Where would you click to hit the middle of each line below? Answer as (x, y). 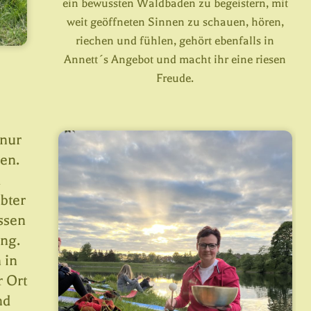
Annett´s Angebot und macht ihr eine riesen (175, 60)
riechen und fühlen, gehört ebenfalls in (175, 41)
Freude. (175, 78)
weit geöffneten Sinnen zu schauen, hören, (175, 22)
